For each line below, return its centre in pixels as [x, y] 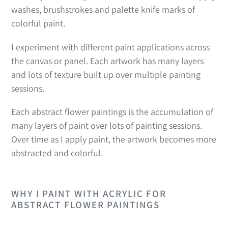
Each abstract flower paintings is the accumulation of [112, 112]
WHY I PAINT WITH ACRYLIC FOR [89, 194]
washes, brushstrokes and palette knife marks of [103, 10]
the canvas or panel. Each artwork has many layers [107, 61]
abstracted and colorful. [58, 153]
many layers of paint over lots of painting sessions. [107, 126]
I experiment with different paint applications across [110, 47]
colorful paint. [39, 23]
